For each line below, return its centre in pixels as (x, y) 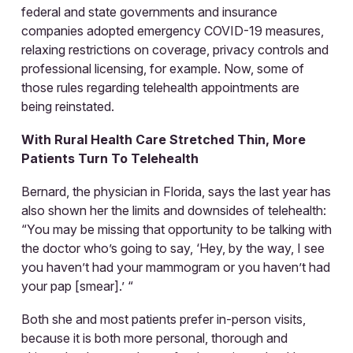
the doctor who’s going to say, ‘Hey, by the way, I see (173, 248)
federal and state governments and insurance (149, 11)
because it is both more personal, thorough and (154, 338)
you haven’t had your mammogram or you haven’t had (176, 267)
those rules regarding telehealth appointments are (160, 87)
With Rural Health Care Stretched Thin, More (163, 139)
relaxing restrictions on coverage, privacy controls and (175, 49)
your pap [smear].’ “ (77, 286)
